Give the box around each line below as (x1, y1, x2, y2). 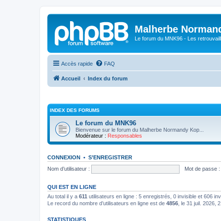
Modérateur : (75, 133, 106, 139)
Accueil (61, 75, 80, 81)
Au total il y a (47, 193, 79, 199)
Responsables (108, 133, 142, 139)
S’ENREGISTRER (88, 154, 132, 160)
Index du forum (88, 75, 128, 81)
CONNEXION (47, 154, 80, 160)
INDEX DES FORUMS (50, 108, 100, 113)
